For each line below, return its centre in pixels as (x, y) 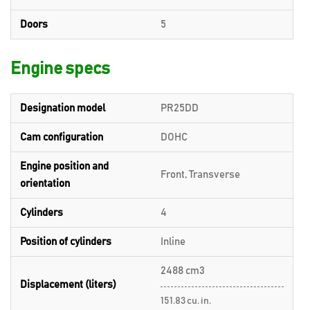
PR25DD (180, 108)
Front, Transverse (200, 175)
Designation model (63, 108)
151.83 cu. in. (186, 301)
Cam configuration (62, 137)
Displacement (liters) (68, 285)
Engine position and (64, 166)
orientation (45, 184)
